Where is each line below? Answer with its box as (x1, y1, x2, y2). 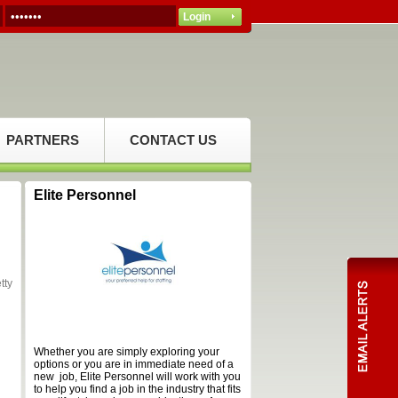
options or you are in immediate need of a (34, 358, 234, 370)
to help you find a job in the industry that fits (34, 383, 241, 395)
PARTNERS (6, 132, 79, 147)
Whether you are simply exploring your (34, 346, 219, 358)
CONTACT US (130, 132, 217, 147)
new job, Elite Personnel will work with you (34, 370, 241, 383)
